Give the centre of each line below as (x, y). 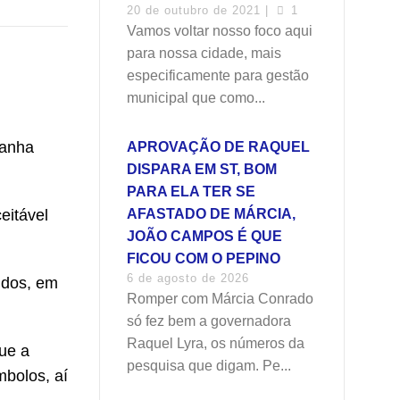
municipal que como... (196, 98)
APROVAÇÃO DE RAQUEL (218, 147)
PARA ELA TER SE (191, 192)
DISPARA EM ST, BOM (202, 169)
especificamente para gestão (218, 75)
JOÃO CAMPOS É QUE (204, 236)
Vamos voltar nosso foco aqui (220, 31)
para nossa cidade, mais (204, 53)
